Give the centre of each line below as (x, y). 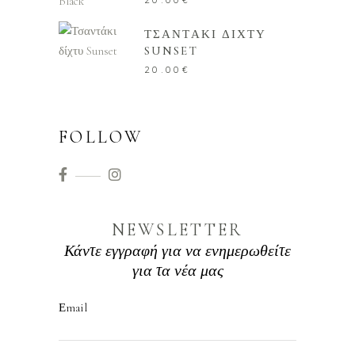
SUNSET (171, 50)
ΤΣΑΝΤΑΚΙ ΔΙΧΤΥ (206, 34)
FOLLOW (101, 137)
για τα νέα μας (177, 271)
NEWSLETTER (177, 229)
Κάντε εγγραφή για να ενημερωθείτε (177, 251)
